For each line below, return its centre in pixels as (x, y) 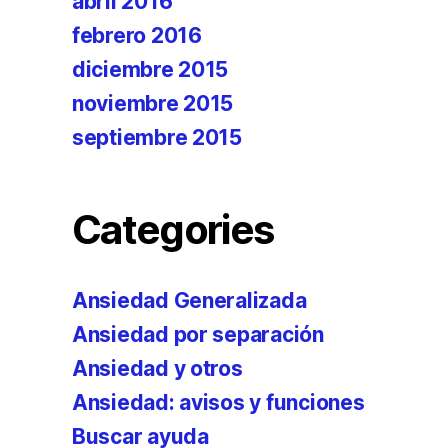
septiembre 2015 (157, 137)
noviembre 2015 (153, 103)
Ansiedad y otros (157, 368)
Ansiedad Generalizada (189, 300)
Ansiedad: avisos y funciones (218, 402)
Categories (173, 229)
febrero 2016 (137, 35)
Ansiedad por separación (198, 334)
